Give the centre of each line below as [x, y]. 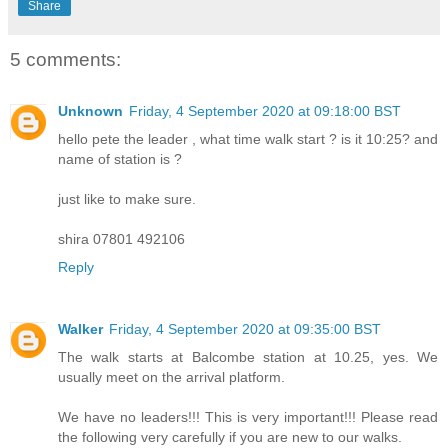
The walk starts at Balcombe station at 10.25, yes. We [248, 357]
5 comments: [65, 59]
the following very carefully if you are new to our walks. [230, 437]
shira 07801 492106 [121, 239]
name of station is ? [120, 159]
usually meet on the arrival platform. [171, 377]
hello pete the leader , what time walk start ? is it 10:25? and [248, 139]
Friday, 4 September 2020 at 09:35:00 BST [245, 329]
